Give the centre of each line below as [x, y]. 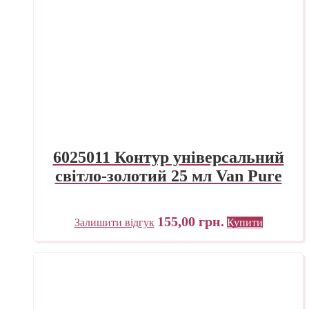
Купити [245, 222]
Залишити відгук [114, 222]
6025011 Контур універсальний [168, 157]
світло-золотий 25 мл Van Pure [168, 176]
